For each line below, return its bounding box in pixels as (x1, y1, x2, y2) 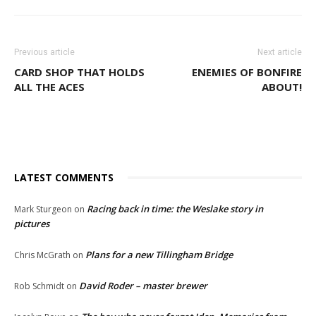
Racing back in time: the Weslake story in (87, 202, 263, 216)
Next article (257, 47, 302, 58)
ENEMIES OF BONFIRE (192, 65, 302, 80)
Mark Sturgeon (14, 203, 72, 216)
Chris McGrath (14, 249, 71, 262)
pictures (14, 217, 49, 231)
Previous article (14, 47, 75, 58)
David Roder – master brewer (79, 279, 207, 293)
